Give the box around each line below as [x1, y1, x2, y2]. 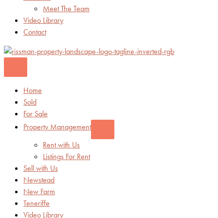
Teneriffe [23, 198, 50, 208]
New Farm [23, 186, 55, 197]
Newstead [23, 175, 54, 185]
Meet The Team [43, 3, 90, 14]
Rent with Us [43, 140, 80, 150]
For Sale [23, 109, 48, 119]
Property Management [23, 122, 91, 132]
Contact [23, 27, 46, 37]
